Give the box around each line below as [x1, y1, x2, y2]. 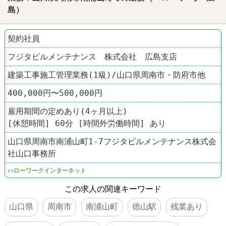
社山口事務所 [8, 148, 56, 158]
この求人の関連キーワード [65, 184, 161, 194]
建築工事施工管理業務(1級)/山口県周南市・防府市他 [8, 70, 205, 80]
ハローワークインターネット [8, 166, 86, 174]
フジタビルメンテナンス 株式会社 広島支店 [8, 51, 177, 62]
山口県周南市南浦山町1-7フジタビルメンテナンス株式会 [8, 136, 216, 146]
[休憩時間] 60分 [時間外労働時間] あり [8, 118, 166, 128]
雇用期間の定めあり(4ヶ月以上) [8, 106, 128, 116]
